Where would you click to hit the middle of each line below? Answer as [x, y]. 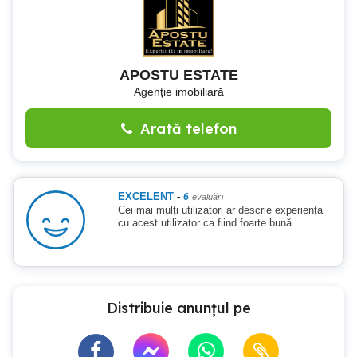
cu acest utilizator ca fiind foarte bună [204, 223]
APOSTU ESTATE [178, 75]
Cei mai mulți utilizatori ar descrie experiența [220, 210]
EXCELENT [147, 196]
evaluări [207, 197]
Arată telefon [188, 128]
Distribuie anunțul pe [178, 308]
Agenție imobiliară [178, 92]
